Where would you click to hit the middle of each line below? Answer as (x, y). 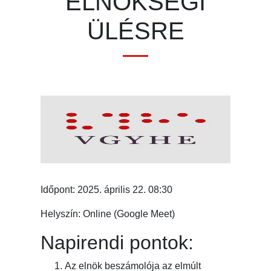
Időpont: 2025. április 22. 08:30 (107, 190)
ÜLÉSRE (135, 31)
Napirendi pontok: (117, 243)
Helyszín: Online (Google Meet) (108, 214)
